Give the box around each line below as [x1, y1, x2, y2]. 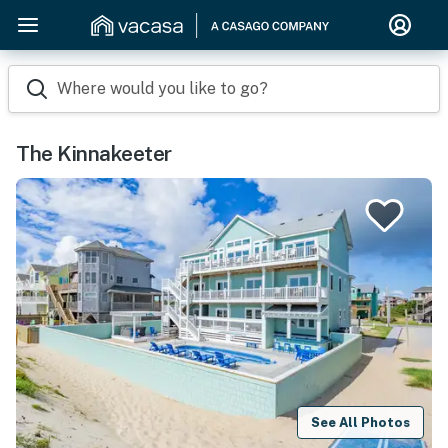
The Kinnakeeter [16, 141, 172, 166]
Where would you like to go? [57, 79, 268, 98]
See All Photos [311, 414, 411, 430]
